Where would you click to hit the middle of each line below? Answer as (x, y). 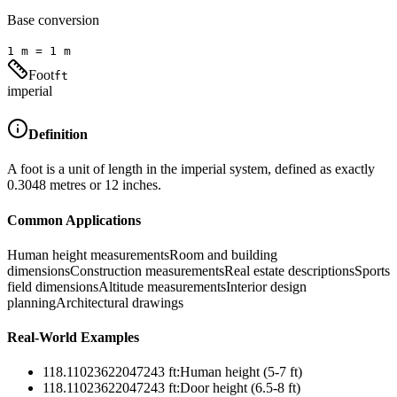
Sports (372, 270)
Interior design (266, 286)
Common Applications (74, 220)
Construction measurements (147, 270)
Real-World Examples (73, 338)
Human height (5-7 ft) (241, 372)
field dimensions (53, 286)
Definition (58, 135)
